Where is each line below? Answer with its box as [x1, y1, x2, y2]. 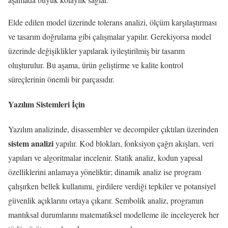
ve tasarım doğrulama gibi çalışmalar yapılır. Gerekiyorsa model [8, 31, 211, 42]
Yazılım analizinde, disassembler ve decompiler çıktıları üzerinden [8, 124, 218, 135]
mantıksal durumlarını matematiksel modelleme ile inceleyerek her [8, 209, 219, 220]
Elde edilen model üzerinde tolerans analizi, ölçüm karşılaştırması [8, 16, 217, 27]
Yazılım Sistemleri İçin [8, 98, 85, 110]
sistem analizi [8, 137, 53, 150]
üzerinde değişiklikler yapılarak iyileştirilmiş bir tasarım [8, 45, 185, 56]
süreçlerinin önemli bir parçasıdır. [8, 73, 115, 84]
